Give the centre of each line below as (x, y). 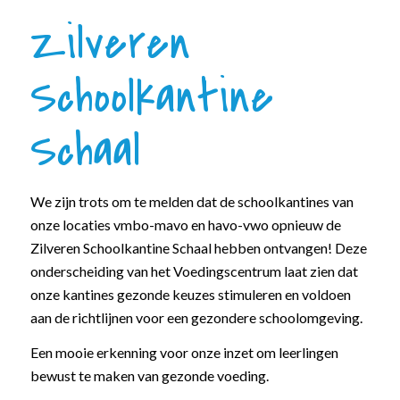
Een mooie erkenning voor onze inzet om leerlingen (184, 353)
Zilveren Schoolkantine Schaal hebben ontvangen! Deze (198, 247)
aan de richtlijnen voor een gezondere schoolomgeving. (196, 317)
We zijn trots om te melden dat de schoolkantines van (192, 201)
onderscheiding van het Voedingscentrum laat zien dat (194, 271)
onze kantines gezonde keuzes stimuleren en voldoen (190, 294)
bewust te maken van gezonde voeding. (149, 376)
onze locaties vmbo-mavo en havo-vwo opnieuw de (185, 224)
